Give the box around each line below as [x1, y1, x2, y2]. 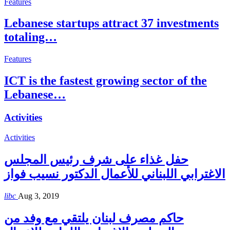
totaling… [4, 30, 57, 44]
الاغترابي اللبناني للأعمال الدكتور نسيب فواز [4, 167, 225, 181]
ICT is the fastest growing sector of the [4, 74, 207, 88]
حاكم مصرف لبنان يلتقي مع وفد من [4, 211, 184, 225]
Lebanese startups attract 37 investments [4, 16, 219, 30]
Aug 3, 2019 [18, 191, 59, 200]
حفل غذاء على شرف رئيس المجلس [4, 152, 188, 166]
